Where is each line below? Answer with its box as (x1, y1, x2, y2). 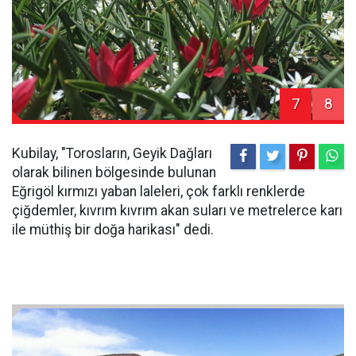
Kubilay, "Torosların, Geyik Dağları (12, 145, 212, 162)
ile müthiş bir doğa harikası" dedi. (12, 222, 214, 238)
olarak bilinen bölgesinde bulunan (12, 164, 216, 181)
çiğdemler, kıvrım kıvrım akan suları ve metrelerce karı (12, 203, 342, 219)
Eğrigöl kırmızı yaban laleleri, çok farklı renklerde (12, 184, 305, 200)
